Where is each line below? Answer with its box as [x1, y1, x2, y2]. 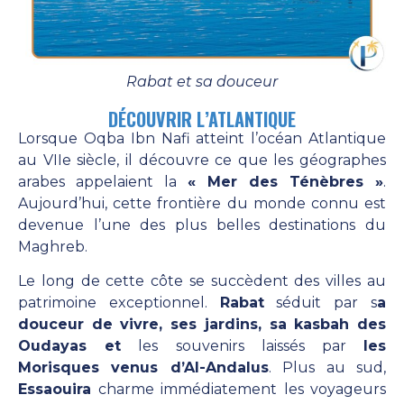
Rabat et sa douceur [126, 72, 278, 90]
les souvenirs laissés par [121, 336, 364, 354]
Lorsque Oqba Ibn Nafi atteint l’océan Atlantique [18, 129, 386, 147]
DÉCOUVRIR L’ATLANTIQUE [108, 105, 296, 133]
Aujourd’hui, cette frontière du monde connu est [18, 194, 386, 212]
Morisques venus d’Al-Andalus [18, 358, 269, 376]
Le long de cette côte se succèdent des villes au [18, 271, 386, 289]
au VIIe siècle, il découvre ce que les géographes [18, 151, 386, 169]
